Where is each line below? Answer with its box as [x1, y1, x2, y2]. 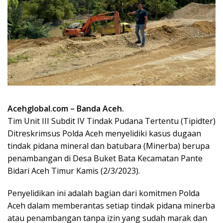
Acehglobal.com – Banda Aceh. [7, 103, 124, 114]
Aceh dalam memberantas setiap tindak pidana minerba [7, 200, 215, 211]
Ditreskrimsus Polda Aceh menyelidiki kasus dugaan [7, 127, 201, 139]
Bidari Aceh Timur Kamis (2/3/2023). [7, 165, 140, 176]
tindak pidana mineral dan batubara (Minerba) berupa [7, 140, 210, 151]
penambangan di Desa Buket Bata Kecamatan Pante [7, 152, 203, 164]
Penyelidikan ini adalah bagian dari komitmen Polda [7, 187, 200, 199]
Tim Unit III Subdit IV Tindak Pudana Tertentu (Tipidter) [7, 115, 216, 126]
